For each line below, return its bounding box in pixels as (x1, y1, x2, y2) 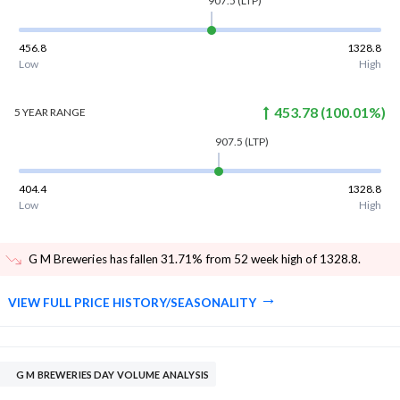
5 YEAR (13, 105, 48, 120)
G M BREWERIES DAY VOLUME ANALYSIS (16, 369, 209, 381)
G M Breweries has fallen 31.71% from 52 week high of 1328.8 (29, 252, 358, 267)
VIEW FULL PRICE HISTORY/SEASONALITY (8, 296, 256, 311)
